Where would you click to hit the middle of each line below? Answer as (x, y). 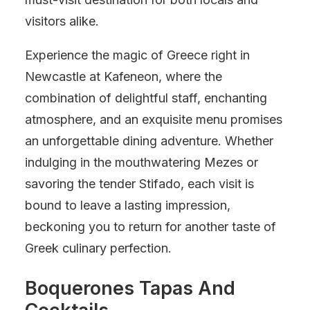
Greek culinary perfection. (98, 248)
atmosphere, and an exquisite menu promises (154, 119)
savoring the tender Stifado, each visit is (139, 184)
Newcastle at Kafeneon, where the (124, 76)
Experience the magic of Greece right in (137, 55)
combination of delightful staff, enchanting (146, 98)
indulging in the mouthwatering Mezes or (142, 162)
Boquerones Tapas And (130, 288)
